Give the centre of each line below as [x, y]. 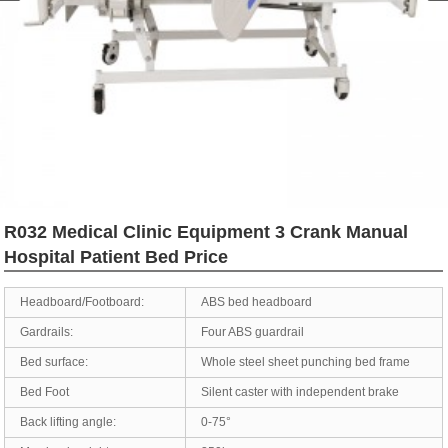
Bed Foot [45, 392]
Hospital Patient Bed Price [116, 257]
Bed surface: [54, 362]
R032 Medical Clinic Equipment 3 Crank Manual [206, 232]
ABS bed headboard [257, 302]
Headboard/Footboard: [82, 302]
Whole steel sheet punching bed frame [306, 362]
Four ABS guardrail [253, 332]
